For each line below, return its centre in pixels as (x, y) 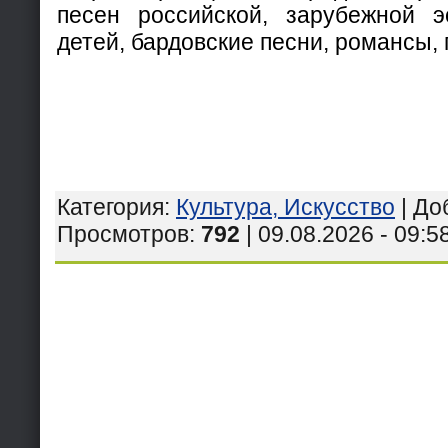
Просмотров (123, 233)
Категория (110, 206)
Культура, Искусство (285, 206)
